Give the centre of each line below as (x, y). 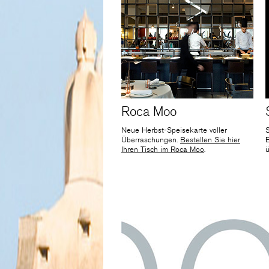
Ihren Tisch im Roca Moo (163, 150)
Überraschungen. (151, 140)
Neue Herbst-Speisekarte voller (174, 131)
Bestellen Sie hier (210, 140)
